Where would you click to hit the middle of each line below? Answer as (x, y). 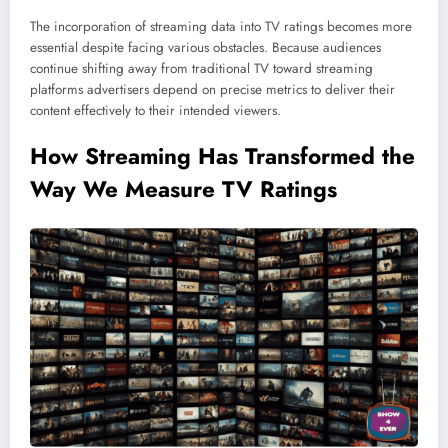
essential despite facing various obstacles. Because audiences (205, 47)
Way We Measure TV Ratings (183, 188)
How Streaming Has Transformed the (222, 155)
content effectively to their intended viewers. (155, 110)
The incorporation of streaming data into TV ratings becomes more (221, 26)
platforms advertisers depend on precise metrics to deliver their (212, 89)
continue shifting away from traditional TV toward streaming (201, 68)
